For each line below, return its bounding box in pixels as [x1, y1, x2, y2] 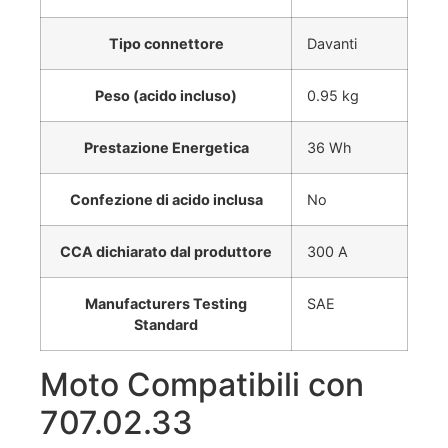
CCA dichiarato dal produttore [60, 243, 272, 261]
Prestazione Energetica [83, 139, 249, 157]
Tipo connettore [108, 35, 224, 53]
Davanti [307, 35, 357, 53]
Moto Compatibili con [40, 365, 364, 405]
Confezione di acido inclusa [69, 191, 263, 209]
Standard [134, 316, 198, 334]
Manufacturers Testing [85, 295, 247, 313]
